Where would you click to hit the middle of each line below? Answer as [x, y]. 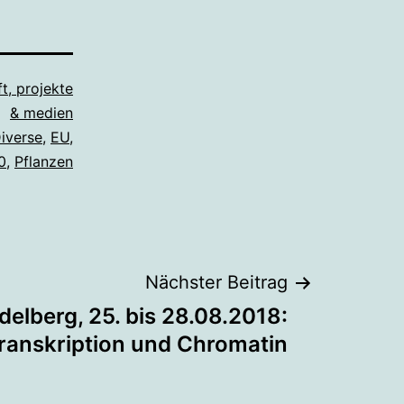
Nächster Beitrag [216, 282]
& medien [41, 113]
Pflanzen [44, 161]
